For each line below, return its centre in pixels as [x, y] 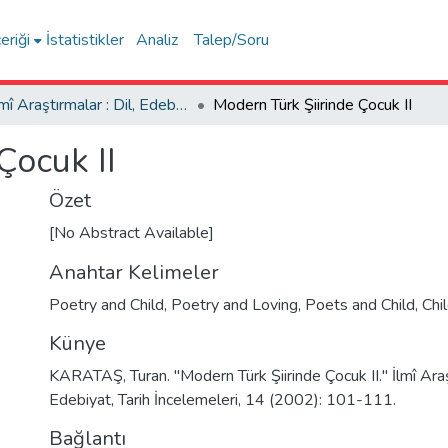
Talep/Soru [232, 40]
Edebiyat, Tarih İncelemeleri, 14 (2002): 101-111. [222, 400]
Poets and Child [360, 305]
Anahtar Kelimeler [134, 272]
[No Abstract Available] [131, 233]
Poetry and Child [106, 305]
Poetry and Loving [234, 305]
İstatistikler [85, 40]
